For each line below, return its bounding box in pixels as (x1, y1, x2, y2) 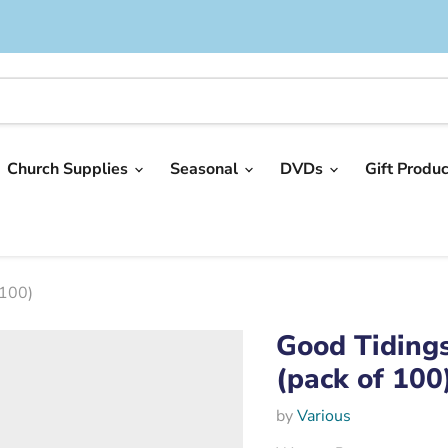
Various (296, 404, 351, 427)
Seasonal (170, 157, 242, 180)
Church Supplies (7, 157, 132, 180)
